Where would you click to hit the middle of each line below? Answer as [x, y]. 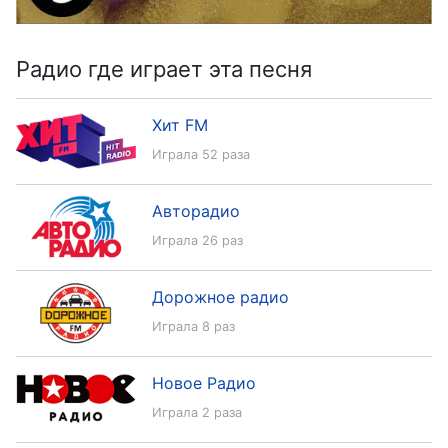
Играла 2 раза [197, 412]
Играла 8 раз [193, 326]
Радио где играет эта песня [164, 69]
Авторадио [196, 211]
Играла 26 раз [197, 240]
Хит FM [180, 125]
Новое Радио [204, 383]
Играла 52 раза [201, 154]
